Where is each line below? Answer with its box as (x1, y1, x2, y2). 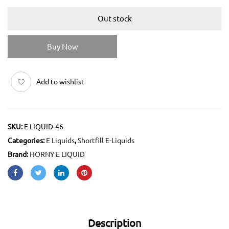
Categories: (8, 136, 46, 145)
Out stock (97, 14, 132, 24)
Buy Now (47, 42, 78, 52)
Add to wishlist (36, 78, 84, 86)
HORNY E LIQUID (30, 150, 85, 159)
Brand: (8, 150, 30, 159)
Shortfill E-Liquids (78, 136, 134, 145)
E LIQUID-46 (24, 123, 63, 131)
